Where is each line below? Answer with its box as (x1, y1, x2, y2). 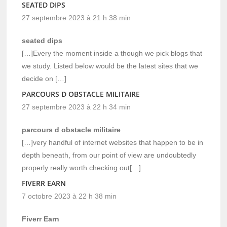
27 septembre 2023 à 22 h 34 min (22, 102, 131, 111)
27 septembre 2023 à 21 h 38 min (22, 13, 131, 22)
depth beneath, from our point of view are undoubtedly (22, 150, 197, 159)
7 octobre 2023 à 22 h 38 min (22, 192, 117, 200)
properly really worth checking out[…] (22, 163, 141, 172)
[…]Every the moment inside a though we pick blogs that (22, 49, 203, 57)
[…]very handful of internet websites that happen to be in (22, 138, 204, 146)
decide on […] (22, 74, 67, 83)
